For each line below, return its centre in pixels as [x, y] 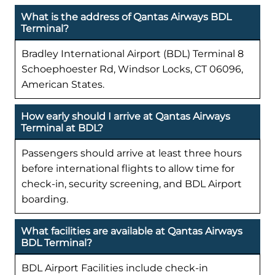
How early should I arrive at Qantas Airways [126, 116]
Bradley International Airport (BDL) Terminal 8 [133, 53]
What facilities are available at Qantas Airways [132, 231]
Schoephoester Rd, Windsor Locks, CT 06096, [132, 69]
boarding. [45, 199]
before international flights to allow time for [128, 168]
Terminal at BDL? [62, 128]
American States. [63, 84]
